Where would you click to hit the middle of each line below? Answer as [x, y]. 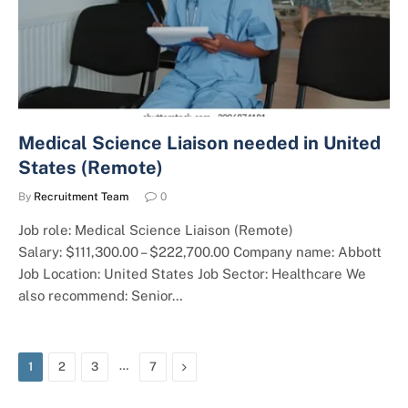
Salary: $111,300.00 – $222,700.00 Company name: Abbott [200, 252]
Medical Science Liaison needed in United [199, 143]
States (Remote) [91, 168]
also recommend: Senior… [101, 296]
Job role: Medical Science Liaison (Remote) [156, 230]
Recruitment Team [81, 197]
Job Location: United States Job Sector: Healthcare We [192, 274]
